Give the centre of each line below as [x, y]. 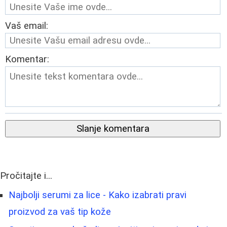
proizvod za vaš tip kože [60, 212]
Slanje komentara [113, 128]
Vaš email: [27, 26]
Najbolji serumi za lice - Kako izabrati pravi [98, 195]
